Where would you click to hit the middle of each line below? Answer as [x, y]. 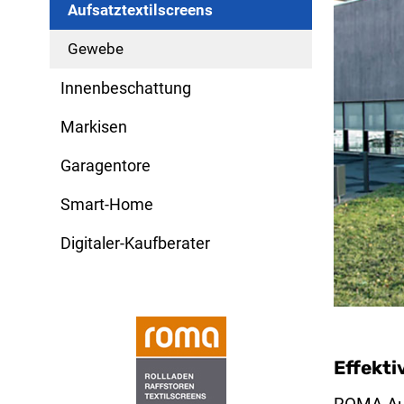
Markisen [94, 126]
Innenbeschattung [126, 87]
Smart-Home [107, 204]
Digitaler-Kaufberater [136, 243]
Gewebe [96, 48]
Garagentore [106, 165]
